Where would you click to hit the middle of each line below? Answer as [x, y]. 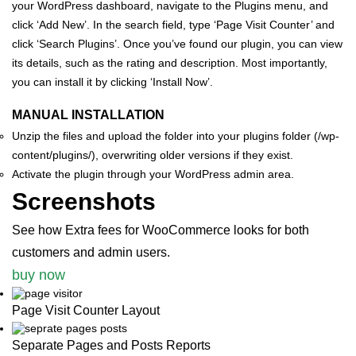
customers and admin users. [91, 253]
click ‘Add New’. [51, 25]
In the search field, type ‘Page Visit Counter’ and [214, 25]
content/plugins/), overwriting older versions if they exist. [153, 155]
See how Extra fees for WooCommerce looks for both [161, 230]
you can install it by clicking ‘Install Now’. [112, 82]
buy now [39, 275]
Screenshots [84, 202]
